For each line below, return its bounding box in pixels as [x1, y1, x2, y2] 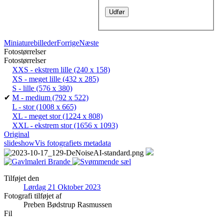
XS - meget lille [12, 74, 61, 83]
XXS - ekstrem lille [12, 65, 72, 74]
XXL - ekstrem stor [12, 121, 72, 130]
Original [4, 130, 29, 138]
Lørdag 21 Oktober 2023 [23, 182, 101, 191]
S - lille [12, 84, 34, 92]
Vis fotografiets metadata [35, 138, 111, 147]
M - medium [12, 93, 50, 102]
